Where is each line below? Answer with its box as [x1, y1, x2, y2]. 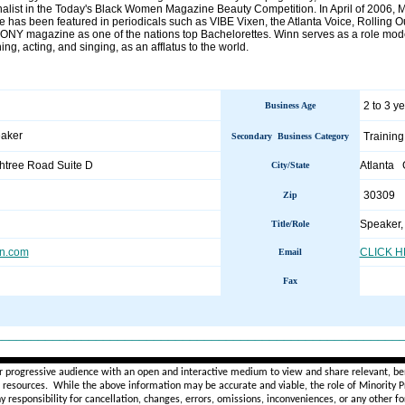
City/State [270, 160, 309, 170]
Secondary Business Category [231, 131, 349, 141]
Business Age [264, 100, 316, 110]
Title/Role [270, 219, 309, 229]
